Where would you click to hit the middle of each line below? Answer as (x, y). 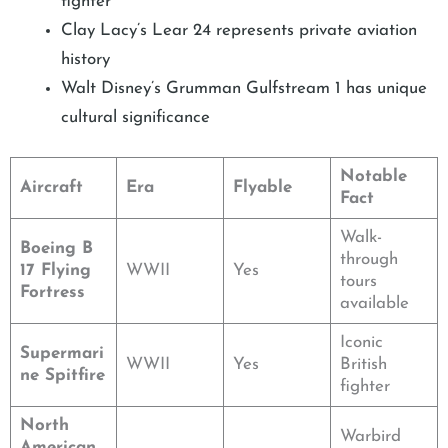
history (85, 59)
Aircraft (51, 188)
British (363, 365)
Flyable (262, 188)
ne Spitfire (62, 376)
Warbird (370, 437)
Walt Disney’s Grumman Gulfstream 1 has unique (244, 88)
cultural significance (135, 117)
